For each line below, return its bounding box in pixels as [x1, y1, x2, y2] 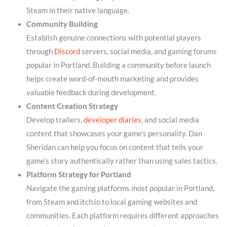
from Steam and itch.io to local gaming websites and [26, 198, 197, 207]
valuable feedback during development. [26, 88, 156, 97]
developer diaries [83, 116, 141, 125]
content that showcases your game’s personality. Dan [26, 129, 202, 138]
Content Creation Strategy [26, 102, 118, 111]
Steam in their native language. [26, 6, 129, 15]
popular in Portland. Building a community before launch [26, 61, 211, 70]
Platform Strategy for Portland [26, 170, 131, 179]
